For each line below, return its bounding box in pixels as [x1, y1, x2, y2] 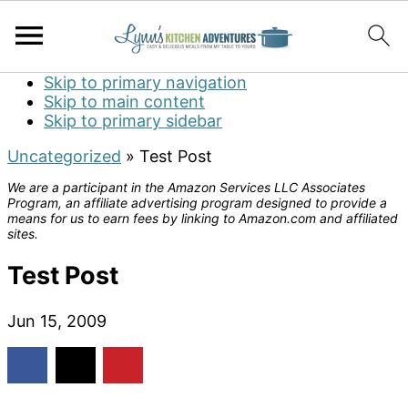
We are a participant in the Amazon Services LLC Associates [7, 179, 365, 195]
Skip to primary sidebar [44, 111, 222, 130]
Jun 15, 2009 [7, 311, 107, 331]
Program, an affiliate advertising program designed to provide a [7, 195, 387, 210]
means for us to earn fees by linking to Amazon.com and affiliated [7, 210, 398, 226]
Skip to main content [44, 92, 205, 111]
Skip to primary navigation [44, 73, 247, 92]
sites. [7, 226, 38, 241]
